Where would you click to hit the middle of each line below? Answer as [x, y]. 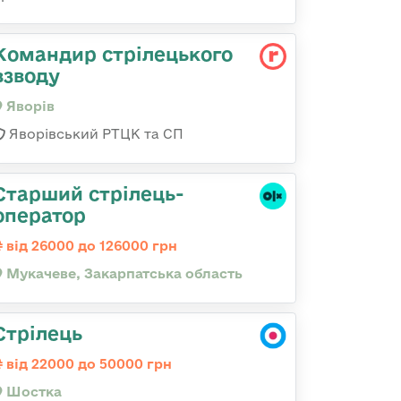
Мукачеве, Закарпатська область [123, 273]
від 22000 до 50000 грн [87, 364]
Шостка [32, 392]
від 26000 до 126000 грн [90, 246]
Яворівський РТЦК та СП [94, 134]
